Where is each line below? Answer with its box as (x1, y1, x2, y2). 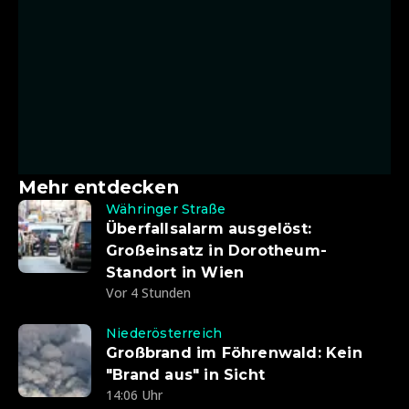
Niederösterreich (106, 325, 223, 342)
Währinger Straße (106, 201, 226, 218)
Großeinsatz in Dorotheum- (106, 242, 327, 260)
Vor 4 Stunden (106, 284, 191, 302)
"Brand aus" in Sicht (106, 366, 265, 384)
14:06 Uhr (106, 386, 163, 404)
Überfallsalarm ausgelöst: (106, 220, 311, 238)
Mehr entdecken (18, 176, 179, 199)
